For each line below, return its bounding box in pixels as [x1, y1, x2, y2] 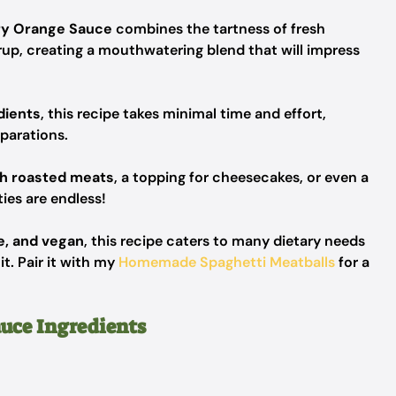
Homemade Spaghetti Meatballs [118, 253, 335, 271]
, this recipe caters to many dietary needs [84, 232, 365, 250]
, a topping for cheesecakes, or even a [114, 168, 369, 187]
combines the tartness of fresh [112, 19, 325, 38]
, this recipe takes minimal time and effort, [41, 104, 326, 123]
